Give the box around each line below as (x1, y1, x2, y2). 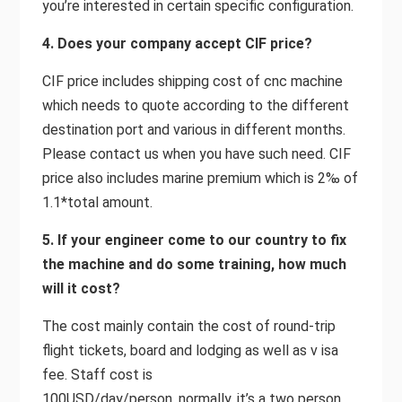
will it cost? (41, 279, 120, 297)
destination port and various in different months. (41, 120, 345, 138)
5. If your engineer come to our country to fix (41, 231, 346, 249)
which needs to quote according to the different (41, 96, 349, 114)
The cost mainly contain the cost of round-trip (41, 317, 336, 335)
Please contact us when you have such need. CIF (41, 144, 351, 162)
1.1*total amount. (41, 193, 153, 211)
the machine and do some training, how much (41, 255, 346, 273)
